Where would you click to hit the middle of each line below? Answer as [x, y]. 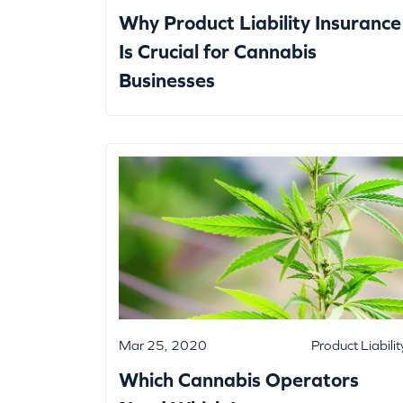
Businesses [167, 81]
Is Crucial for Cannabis [218, 52]
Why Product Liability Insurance [260, 23]
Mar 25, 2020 [163, 345]
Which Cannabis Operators [239, 380]
